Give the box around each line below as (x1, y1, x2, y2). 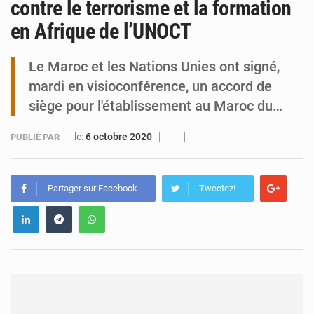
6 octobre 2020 (86, 131, 152, 143)
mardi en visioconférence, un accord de (29, 78, 272, 95)
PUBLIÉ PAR (11, 132, 60, 143)
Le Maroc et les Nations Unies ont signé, (29, 58, 280, 76)
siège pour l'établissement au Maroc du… (29, 97, 282, 115)
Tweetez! (199, 183, 235, 194)
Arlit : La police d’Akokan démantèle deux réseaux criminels (259, 22, 268, 35)
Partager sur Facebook (48, 183, 137, 194)
